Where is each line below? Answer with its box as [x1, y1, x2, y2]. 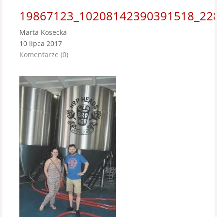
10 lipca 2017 [19, 39, 62, 48]
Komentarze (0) [19, 50, 68, 59]
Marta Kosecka [19, 28, 67, 37]
